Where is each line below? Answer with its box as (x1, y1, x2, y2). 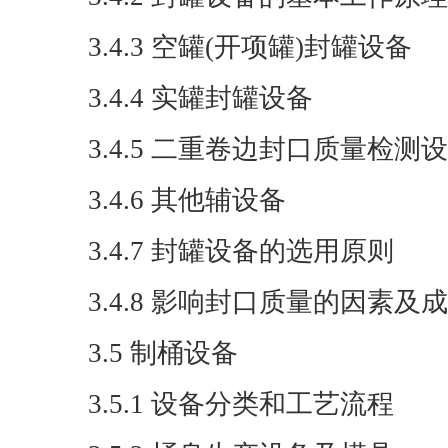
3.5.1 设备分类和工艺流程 (88, 389, 394, 419)
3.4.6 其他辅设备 (88, 185, 286, 215)
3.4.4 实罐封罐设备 (88, 83, 313, 113)
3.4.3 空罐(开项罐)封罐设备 (88, 32, 412, 62)
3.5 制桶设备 (88, 338, 238, 368)
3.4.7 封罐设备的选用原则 (88, 236, 394, 266)
